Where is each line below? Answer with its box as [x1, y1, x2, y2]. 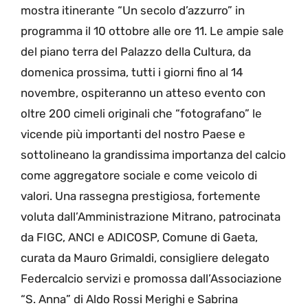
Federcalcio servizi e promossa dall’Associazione [21, 272, 282, 286]
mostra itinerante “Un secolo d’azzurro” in [21, 3, 245, 18]
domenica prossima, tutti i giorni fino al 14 [21, 65, 243, 80]
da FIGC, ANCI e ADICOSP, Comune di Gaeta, [21, 230, 258, 245]
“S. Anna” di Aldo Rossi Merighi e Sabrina [21, 292, 238, 307]
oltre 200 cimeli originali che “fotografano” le [21, 107, 262, 121]
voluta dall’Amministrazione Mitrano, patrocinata [21, 210, 280, 224]
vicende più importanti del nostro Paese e [21, 127, 245, 142]
